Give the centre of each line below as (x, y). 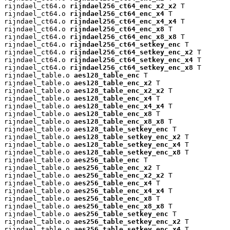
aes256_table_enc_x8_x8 (119, 206)
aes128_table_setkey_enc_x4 (127, 144)
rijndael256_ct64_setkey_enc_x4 (131, 60)
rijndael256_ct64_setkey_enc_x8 (131, 67)
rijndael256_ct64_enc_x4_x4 (123, 21)
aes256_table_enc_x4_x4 (119, 190)
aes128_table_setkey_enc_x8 (127, 152)
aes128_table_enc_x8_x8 (119, 121)
